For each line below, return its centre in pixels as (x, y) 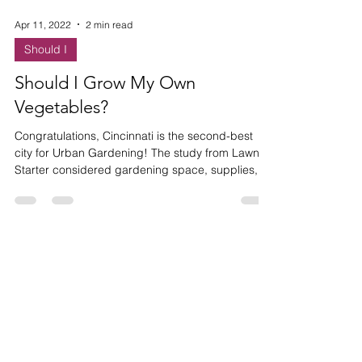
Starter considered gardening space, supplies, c (141, 202)
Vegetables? (61, 139)
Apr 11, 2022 (43, 57)
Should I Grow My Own (105, 115)
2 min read (109, 57)
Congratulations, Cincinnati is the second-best (134, 168)
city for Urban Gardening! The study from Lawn (137, 185)
